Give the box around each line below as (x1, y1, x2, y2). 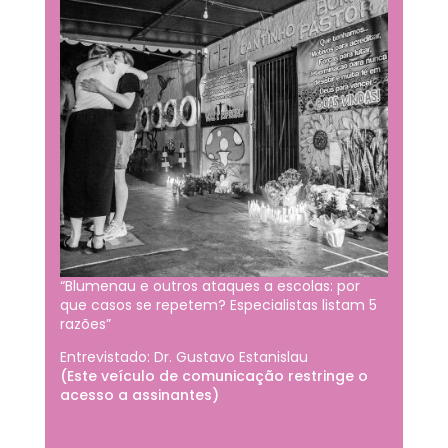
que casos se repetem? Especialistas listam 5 (59, 294, 377, 315)
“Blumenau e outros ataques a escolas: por (59, 275, 360, 296)
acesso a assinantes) (59, 384, 219, 405)
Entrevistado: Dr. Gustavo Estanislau (59, 346, 308, 367)
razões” (59, 313, 111, 334)
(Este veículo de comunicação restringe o (59, 365, 368, 386)
